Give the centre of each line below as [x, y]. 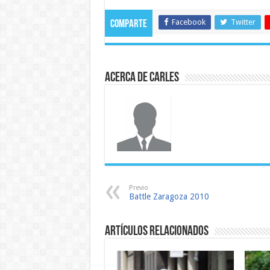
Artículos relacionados [156, 231]
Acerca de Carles [142, 78]
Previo [138, 187]
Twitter [243, 22]
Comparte [128, 24]
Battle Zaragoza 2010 [169, 196]
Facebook [188, 22]
